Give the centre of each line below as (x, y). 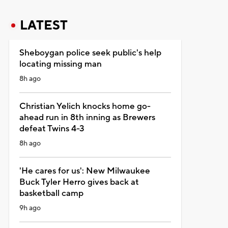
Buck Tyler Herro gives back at (79, 182)
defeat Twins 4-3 (52, 129)
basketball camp (51, 193)
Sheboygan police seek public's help (90, 53)
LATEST (44, 25)
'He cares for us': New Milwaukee (84, 171)
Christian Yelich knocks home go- (85, 106)
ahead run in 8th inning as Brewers (87, 117)
